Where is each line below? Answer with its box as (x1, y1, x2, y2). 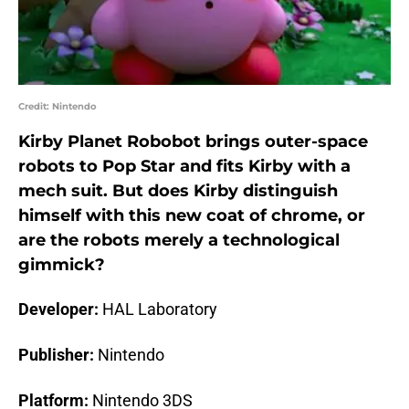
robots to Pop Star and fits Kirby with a (18, 156, 351, 177)
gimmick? (18, 255, 105, 276)
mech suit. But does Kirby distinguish (18, 181, 338, 202)
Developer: (18, 299, 102, 320)
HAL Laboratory (102, 299, 217, 320)
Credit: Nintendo (18, 100, 97, 113)
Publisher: (18, 345, 94, 365)
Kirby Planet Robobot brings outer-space (18, 131, 368, 152)
